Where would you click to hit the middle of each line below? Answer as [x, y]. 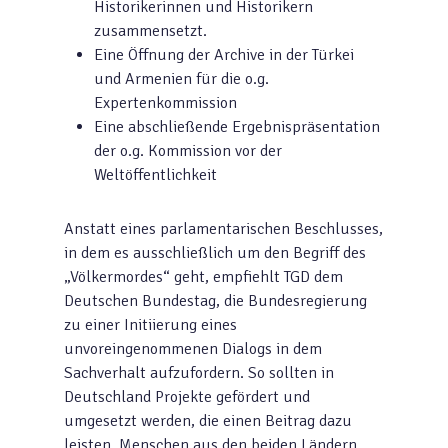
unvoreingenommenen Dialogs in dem [193, 349]
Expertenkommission [165, 103]
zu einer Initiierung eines [150, 325]
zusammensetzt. [150, 31]
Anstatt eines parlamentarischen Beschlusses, [223, 229]
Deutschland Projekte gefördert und [187, 397]
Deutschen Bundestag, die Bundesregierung [215, 301]
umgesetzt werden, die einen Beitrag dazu [208, 421]
